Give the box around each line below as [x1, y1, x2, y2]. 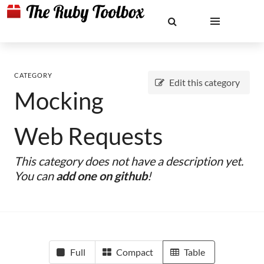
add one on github [56, 169, 147, 183]
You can [14, 169, 56, 183]
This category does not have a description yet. [14, 154, 243, 168]
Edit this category [169, 77, 240, 88]
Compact [116, 246, 153, 258]
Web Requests [14, 122, 163, 150]
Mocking [14, 87, 103, 115]
